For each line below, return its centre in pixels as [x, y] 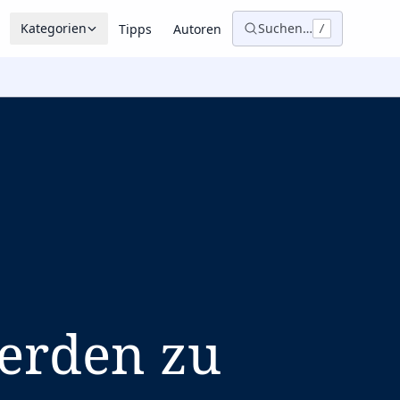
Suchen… [285, 28]
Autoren [197, 29]
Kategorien [54, 28]
